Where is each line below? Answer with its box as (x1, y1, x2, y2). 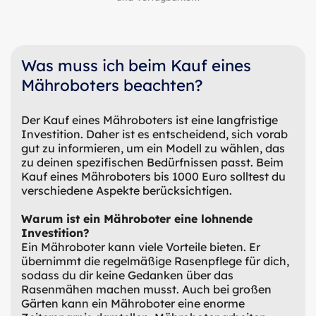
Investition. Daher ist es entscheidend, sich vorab (21, 126, 288, 141)
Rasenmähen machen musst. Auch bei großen (21, 281, 272, 296)
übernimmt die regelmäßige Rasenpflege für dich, (21, 253, 289, 268)
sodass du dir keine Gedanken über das (21, 267, 233, 282)
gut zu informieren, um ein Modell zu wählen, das (21, 140, 285, 155)
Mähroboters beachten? (21, 75, 202, 95)
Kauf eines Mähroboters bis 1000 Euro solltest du (21, 169, 286, 183)
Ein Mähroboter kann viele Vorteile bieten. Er (21, 239, 260, 254)
